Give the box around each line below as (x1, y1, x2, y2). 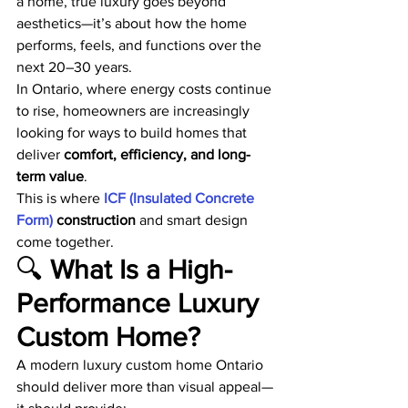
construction (53, 212, 136, 229)
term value (16, 168, 84, 185)
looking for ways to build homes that (16, 125, 250, 141)
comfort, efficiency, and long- (64, 147, 250, 163)
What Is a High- (50, 255, 232, 285)
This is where (16, 190, 100, 207)
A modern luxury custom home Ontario (16, 357, 267, 373)
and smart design (136, 212, 251, 229)
